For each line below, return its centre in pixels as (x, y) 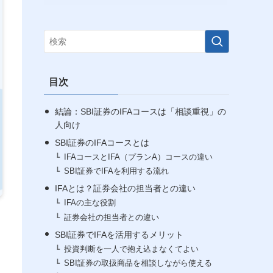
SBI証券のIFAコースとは (102, 143)
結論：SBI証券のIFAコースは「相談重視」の (140, 112)
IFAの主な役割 (90, 203)
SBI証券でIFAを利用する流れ (117, 172)
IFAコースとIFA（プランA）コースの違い (139, 158)
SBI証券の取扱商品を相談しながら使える (138, 263)
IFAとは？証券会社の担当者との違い (125, 189)
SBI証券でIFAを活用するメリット (119, 234)
